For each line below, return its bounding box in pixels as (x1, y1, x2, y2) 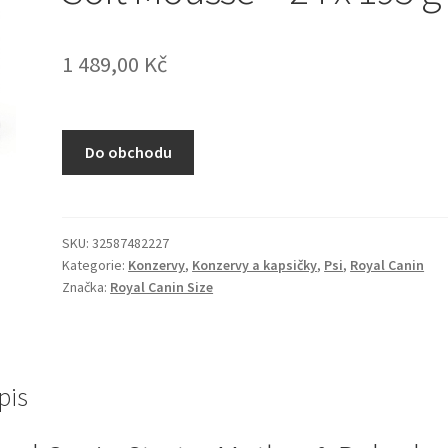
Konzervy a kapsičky (192, 255, 318, 274)
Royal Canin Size (110, 277, 214, 296)
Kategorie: (62, 255, 129, 274)
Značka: (62, 277, 111, 296)
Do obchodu (84, 142, 172, 163)
